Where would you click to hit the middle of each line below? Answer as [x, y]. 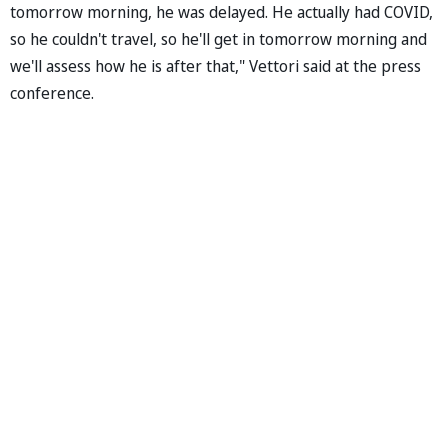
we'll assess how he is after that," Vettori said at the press [215, 66]
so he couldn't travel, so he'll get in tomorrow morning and [218, 39]
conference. [52, 93]
